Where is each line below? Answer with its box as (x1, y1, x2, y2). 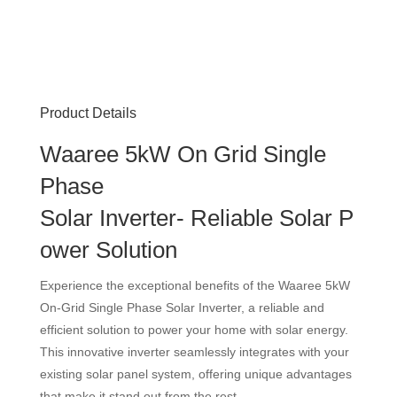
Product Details (39, 105, 136, 121)
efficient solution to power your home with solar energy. (39, 322, 348, 337)
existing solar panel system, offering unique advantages (39, 366, 352, 381)
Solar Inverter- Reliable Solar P (39, 204, 354, 231)
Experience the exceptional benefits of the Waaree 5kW (39, 277, 350, 292)
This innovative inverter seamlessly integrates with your (39, 344, 349, 359)
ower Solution (39, 236, 177, 263)
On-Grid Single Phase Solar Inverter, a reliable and (39, 300, 324, 315)
